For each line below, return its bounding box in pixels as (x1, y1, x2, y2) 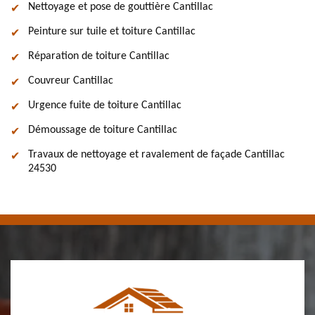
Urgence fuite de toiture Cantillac (28, 100, 181, 111)
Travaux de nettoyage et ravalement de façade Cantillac (28, 149, 285, 160)
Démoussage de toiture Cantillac (28, 124, 177, 136)
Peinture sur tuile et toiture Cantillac (28, 26, 195, 37)
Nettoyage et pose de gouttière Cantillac (28, 1, 213, 13)
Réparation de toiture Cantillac (28, 51, 169, 62)
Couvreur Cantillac (28, 75, 113, 86)
